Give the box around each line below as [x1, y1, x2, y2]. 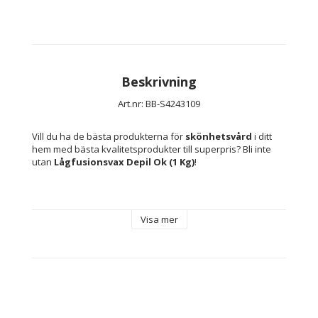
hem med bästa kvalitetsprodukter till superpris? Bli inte [32, 143, 271, 156]
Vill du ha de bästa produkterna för [32, 130, 185, 143]
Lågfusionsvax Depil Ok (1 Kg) [54, 155, 194, 169]
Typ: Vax [60, 225, 97, 238]
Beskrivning [121, 73, 197, 91]
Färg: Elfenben [60, 212, 122, 226]
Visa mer [140, 213, 178, 226]
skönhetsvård [185, 130, 252, 143]
